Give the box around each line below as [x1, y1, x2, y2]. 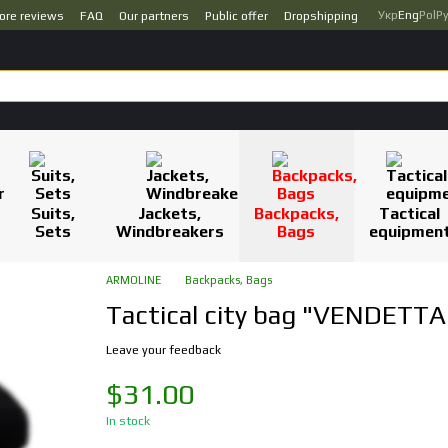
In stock [105, 414, 150, 428]
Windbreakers [115, 222, 224, 241]
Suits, [30, 204, 75, 223]
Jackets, [138, 204, 202, 223]
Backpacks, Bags [184, 274, 272, 286]
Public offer [205, 9, 268, 23]
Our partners [119, 9, 189, 23]
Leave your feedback [105, 343, 221, 357]
